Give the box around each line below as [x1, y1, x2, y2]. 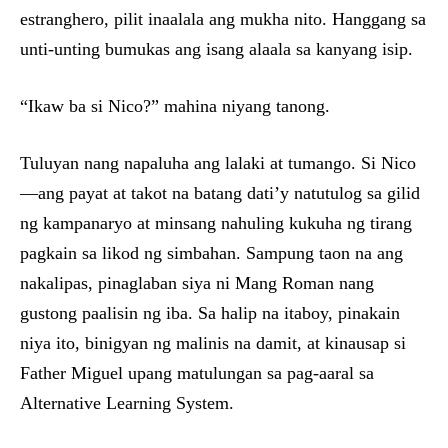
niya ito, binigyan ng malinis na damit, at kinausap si [20, 333, 406, 354]
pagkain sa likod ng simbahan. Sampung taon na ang [20, 243, 403, 264]
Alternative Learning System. [20, 393, 234, 414]
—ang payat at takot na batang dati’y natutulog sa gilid [20, 183, 420, 204]
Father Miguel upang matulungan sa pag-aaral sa [20, 363, 374, 384]
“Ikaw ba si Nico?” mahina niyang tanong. [20, 96, 330, 117]
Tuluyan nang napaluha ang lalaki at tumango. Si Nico [20, 153, 416, 174]
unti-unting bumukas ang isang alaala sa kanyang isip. [20, 39, 413, 60]
